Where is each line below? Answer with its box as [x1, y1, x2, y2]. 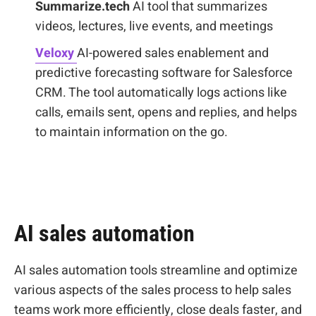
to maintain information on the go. [35, 123, 228, 142]
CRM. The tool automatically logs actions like [35, 83, 287, 102]
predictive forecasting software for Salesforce [35, 63, 293, 83]
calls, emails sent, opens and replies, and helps [35, 103, 297, 122]
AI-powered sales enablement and [77, 44, 269, 63]
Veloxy [35, 44, 77, 63]
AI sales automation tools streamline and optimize [14, 261, 298, 280]
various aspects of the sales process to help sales [14, 281, 291, 300]
